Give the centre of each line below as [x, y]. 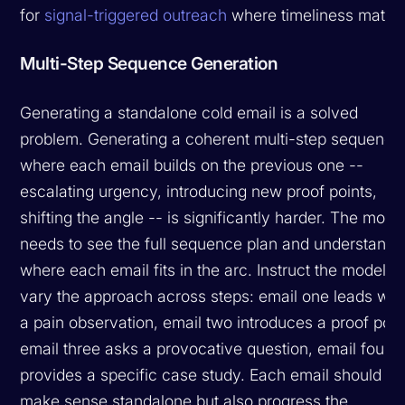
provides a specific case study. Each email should [201, 374]
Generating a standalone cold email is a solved [189, 112]
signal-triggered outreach [136, 14]
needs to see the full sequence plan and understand [208, 243]
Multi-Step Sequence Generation [149, 63]
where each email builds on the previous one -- [192, 165]
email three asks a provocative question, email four [205, 348]
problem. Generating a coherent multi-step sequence [212, 138]
